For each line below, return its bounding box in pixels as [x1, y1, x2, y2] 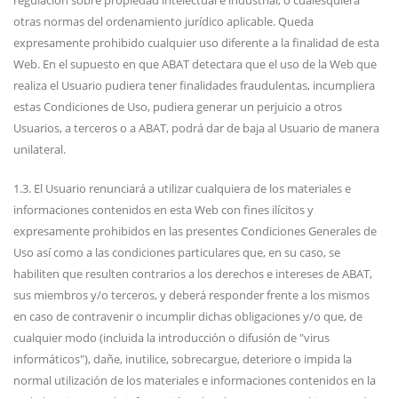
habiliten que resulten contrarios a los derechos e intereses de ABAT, [13, 266, 372, 282]
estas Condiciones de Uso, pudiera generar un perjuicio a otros [13, 99, 342, 115]
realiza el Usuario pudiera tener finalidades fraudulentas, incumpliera [13, 77, 375, 93]
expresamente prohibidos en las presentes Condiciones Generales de [13, 223, 377, 239]
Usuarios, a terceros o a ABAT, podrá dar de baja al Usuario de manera [13, 120, 379, 136]
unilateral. [13, 141, 66, 157]
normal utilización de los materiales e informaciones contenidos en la [13, 372, 376, 388]
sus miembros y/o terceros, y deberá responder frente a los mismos [13, 287, 370, 303]
